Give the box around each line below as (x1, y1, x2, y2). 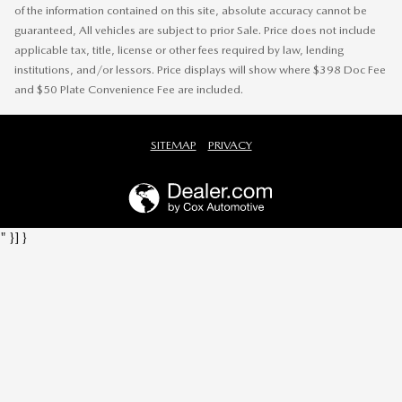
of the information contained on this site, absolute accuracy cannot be (14, 3, 367, 17)
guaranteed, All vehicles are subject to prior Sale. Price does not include (14, 22, 376, 37)
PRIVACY (207, 137, 252, 152)
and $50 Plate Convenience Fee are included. (14, 82, 243, 96)
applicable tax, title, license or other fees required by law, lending (14, 42, 344, 57)
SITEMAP (150, 137, 197, 152)
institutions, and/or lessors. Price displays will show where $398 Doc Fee (14, 62, 386, 76)
